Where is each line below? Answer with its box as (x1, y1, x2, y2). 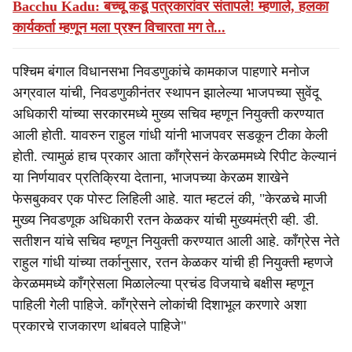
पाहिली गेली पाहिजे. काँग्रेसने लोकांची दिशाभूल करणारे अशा (13, 297, 306, 313)
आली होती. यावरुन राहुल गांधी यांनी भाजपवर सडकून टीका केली (13, 127, 328, 143)
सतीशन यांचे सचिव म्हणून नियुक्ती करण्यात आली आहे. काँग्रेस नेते (13, 233, 339, 249)
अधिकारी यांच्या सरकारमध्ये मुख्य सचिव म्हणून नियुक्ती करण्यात (13, 106, 324, 122)
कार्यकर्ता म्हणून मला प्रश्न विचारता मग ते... (13, 20, 225, 35)
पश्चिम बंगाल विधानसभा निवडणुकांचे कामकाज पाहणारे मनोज (13, 64, 310, 79)
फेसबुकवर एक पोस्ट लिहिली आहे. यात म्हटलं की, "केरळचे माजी (13, 191, 327, 207)
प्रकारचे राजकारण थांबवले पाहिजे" (13, 318, 186, 334)
